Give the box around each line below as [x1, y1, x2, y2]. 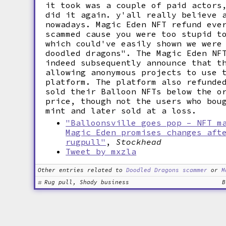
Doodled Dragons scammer [126, 166, 208, 174]
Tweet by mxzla [66, 146, 137, 156]
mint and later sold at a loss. [45, 105, 197, 116]
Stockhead [116, 137, 162, 147]
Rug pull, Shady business [44, 179, 130, 186]
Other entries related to [38, 166, 123, 174]
